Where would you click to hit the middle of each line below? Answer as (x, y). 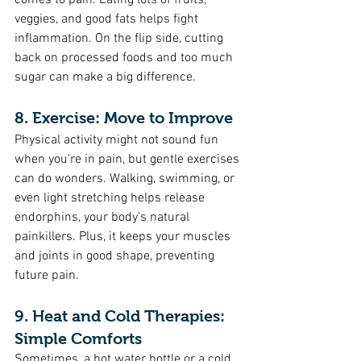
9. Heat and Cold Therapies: (122, 316)
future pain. (47, 276)
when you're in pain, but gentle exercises (129, 160)
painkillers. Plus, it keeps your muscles (124, 237)
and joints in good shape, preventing (116, 256)
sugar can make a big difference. (105, 77)
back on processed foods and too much (125, 58)
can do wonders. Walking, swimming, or (126, 179)
